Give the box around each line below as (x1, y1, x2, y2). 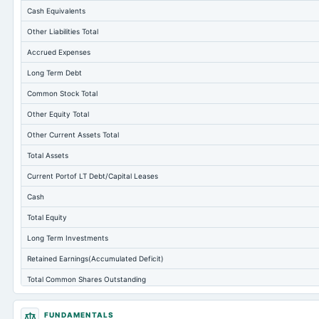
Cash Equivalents (27, 6, 85, 15)
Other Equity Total (27, 110, 89, 118)
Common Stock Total (27, 89, 98, 98)
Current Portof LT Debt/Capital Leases (27, 172, 158, 180)
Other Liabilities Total (27, 27, 98, 36)
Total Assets (27, 151, 68, 159)
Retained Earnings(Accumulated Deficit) (27, 254, 164, 263)
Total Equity (27, 213, 67, 221)
